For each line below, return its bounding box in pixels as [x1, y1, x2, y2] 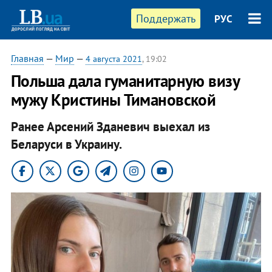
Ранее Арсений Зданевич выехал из [10, 118, 210, 135]
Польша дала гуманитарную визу [10, 70, 240, 91]
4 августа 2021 [85, 53, 142, 64]
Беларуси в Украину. [10, 135, 122, 152]
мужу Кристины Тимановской [10, 89, 216, 110]
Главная [10, 52, 44, 64]
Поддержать [136, 12, 196, 25]
